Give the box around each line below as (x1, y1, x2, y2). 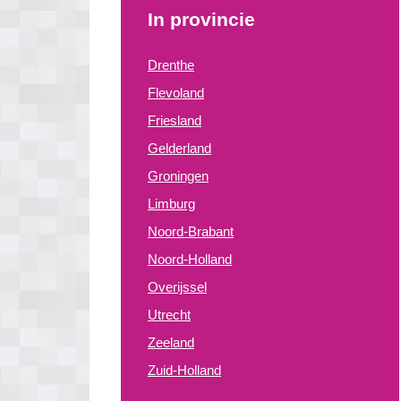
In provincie (148, 9, 255, 30)
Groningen (148, 168, 209, 183)
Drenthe (148, 57, 194, 73)
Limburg (148, 196, 195, 211)
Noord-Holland (148, 252, 232, 267)
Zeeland (148, 335, 194, 350)
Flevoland (148, 85, 204, 100)
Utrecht (148, 307, 191, 322)
